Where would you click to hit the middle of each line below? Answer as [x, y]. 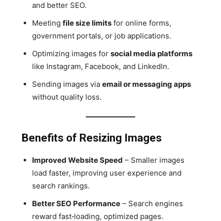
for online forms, [141, 23]
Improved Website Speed [77, 160]
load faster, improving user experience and [107, 173]
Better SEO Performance [76, 203]
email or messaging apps [147, 84]
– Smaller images [154, 160]
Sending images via [67, 84]
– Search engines [152, 203]
